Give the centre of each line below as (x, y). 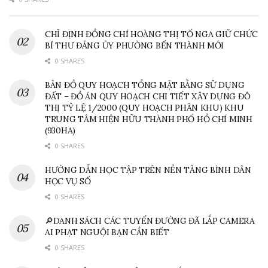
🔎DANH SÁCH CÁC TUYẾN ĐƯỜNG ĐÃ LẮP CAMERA (150, 221)
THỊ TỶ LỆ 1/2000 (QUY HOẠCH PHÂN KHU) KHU (144, 108)
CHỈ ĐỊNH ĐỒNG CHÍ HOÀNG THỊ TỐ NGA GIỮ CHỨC (151, 34)
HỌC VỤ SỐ (68, 182)
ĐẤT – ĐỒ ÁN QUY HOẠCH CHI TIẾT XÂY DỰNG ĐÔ (148, 97)
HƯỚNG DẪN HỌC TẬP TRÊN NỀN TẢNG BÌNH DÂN (148, 170)
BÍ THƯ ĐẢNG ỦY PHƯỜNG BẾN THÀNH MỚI (135, 46)
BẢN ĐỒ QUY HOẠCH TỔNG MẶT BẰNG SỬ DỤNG (145, 85)
